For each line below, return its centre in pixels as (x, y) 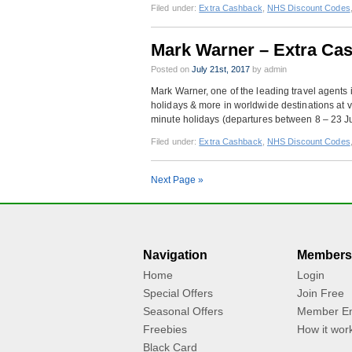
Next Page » (177, 180)
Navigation (175, 255)
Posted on (171, 69)
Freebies (165, 329)
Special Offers (178, 293)
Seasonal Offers (183, 311)
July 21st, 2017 (221, 69)
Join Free (321, 293)
